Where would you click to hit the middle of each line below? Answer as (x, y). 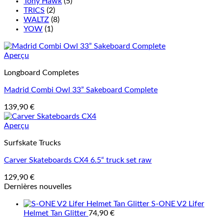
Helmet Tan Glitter (55, 213)
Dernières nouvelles (38, 186)
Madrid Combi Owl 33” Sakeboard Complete (81, 90)
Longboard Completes (41, 72)
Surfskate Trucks (32, 143)
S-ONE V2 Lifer (178, 204)
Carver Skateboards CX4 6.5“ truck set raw (78, 160)
